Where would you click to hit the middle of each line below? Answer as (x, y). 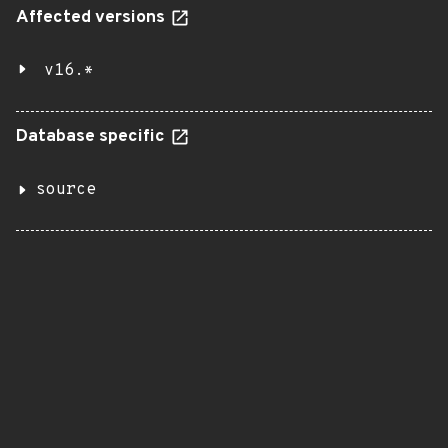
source (66, 190)
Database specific (92, 137)
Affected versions (92, 18)
